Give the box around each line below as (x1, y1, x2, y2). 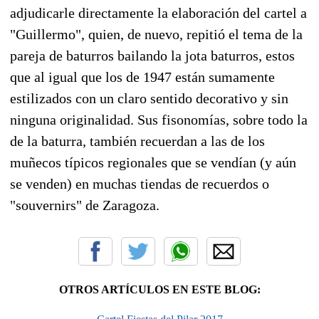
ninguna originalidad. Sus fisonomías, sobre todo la (10, 111, 308, 127)
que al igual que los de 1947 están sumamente (10, 68, 275, 85)
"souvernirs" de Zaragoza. (10, 197, 159, 213)
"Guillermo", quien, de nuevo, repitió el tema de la (10, 26, 303, 42)
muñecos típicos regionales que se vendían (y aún (10, 154, 296, 170)
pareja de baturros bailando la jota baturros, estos (10, 47, 295, 63)
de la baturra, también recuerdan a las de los (10, 132, 265, 149)
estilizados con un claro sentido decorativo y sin (10, 90, 288, 106)
